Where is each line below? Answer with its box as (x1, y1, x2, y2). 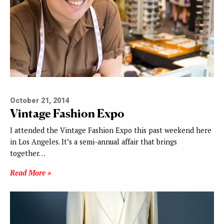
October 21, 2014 (10, 96, 69, 105)
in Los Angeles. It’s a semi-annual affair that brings (10, 137, 177, 147)
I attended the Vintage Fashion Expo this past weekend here (10, 125, 211, 135)
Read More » (10, 168, 51, 178)
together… (10, 148, 45, 158)
